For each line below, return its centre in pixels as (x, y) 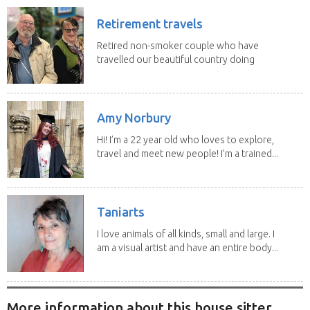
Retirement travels (150, 23)
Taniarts (121, 211)
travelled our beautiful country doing (176, 59)
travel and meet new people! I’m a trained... (188, 153)
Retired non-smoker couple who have (178, 45)
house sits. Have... (135, 73)
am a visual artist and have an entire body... (188, 247)
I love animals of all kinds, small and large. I (186, 234)
